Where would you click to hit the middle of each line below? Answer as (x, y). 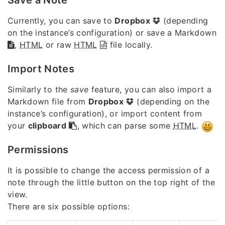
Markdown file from (48, 101)
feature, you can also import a (150, 89)
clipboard (47, 125)
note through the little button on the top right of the (111, 182)
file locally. (130, 44)
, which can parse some (125, 125)
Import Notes (41, 69)
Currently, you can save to (61, 20)
